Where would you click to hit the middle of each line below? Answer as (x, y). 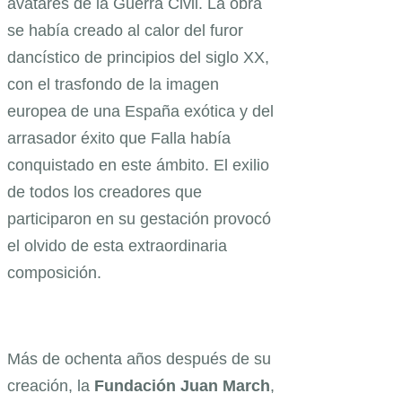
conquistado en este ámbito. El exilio (138, 165)
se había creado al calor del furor (125, 30)
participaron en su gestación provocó (139, 218)
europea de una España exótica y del (140, 111)
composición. (54, 272)
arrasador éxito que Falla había (119, 138)
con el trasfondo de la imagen (113, 84)
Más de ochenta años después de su (139, 358)
